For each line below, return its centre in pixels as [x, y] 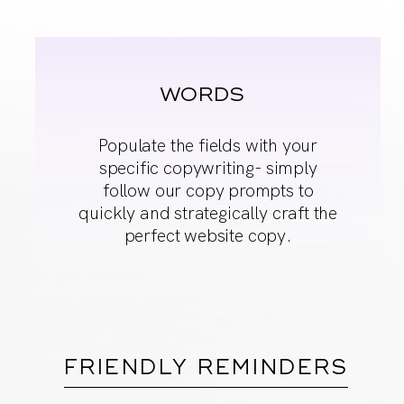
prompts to [271, 190]
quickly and [124, 212]
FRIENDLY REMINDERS [206, 368]
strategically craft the [254, 212]
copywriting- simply [240, 167]
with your [279, 145]
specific [131, 167]
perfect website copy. [208, 235]
